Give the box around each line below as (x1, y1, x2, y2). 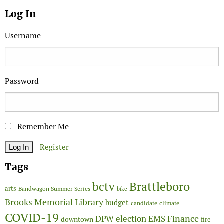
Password (5, 76, 39, 87)
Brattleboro (129, 179, 190, 195)
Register (40, 142, 69, 152)
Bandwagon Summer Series (18, 185, 90, 193)
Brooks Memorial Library (5, 196, 103, 208)
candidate (131, 199, 157, 207)
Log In (5, 8, 36, 21)
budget (105, 198, 129, 208)
